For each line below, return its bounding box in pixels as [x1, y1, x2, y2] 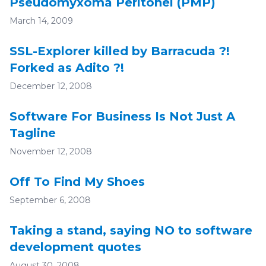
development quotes [9, 240, 141, 254]
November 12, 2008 [9, 146, 92, 157]
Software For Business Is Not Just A [9, 109, 235, 123]
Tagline [9, 126, 56, 140]
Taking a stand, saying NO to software [9, 223, 252, 237]
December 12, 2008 [9, 81, 92, 91]
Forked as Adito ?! [9, 61, 124, 75]
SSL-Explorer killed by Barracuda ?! [9, 44, 230, 58]
